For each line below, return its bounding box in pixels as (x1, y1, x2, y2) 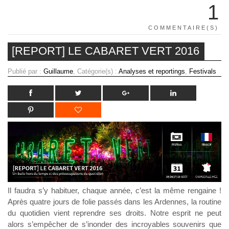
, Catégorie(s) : (73, 67, 119, 76)
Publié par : (8, 67, 43, 76)
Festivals (189, 67, 216, 76)
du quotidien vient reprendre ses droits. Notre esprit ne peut (8, 209, 221, 218)
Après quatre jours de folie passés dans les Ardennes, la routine (8, 197, 221, 207)
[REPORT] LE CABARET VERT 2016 (12, 44, 199, 58)
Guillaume (43, 67, 73, 76)
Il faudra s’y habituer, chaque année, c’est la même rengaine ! (8, 186, 221, 195)
